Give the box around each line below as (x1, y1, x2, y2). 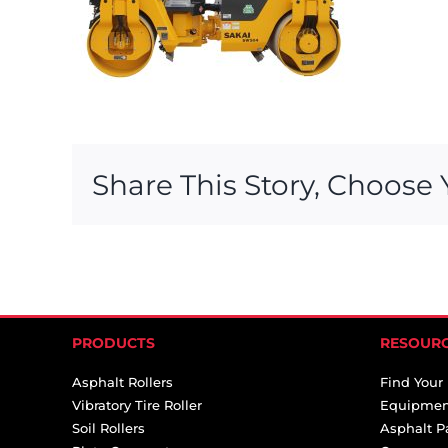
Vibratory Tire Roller (72, 396, 202, 413)
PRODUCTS (72, 333, 155, 352)
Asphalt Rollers (72, 373, 173, 390)
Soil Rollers (72, 419, 145, 436)
